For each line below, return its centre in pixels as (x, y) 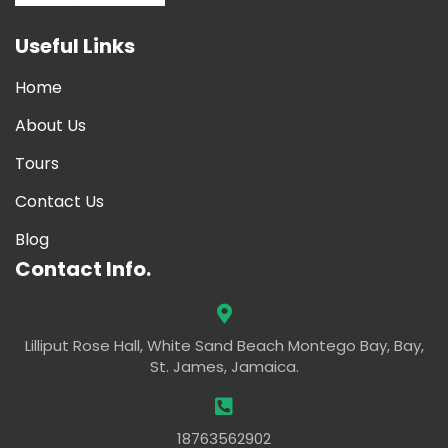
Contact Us (59, 202)
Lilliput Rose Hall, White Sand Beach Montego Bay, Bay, (224, 346)
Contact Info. (83, 269)
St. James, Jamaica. (224, 367)
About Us (50, 126)
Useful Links (75, 46)
